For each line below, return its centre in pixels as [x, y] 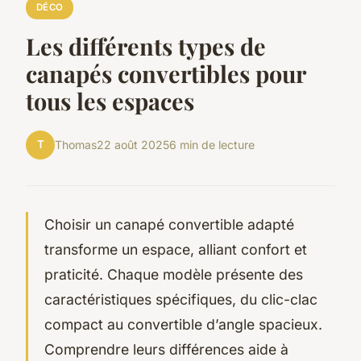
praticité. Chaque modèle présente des [174, 274]
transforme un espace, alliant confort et [176, 249]
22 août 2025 [133, 145]
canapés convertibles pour [166, 73]
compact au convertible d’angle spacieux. [183, 324]
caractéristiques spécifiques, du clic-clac [181, 299]
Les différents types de [146, 46]
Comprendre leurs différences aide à [166, 349]
